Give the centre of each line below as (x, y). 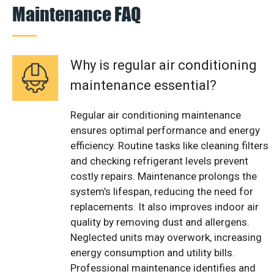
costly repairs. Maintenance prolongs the (164, 176)
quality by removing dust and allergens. (160, 222)
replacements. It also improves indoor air (165, 206)
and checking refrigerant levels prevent (159, 161)
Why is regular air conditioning (164, 65)
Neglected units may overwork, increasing (166, 237)
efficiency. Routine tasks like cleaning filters (169, 145)
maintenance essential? (143, 85)
